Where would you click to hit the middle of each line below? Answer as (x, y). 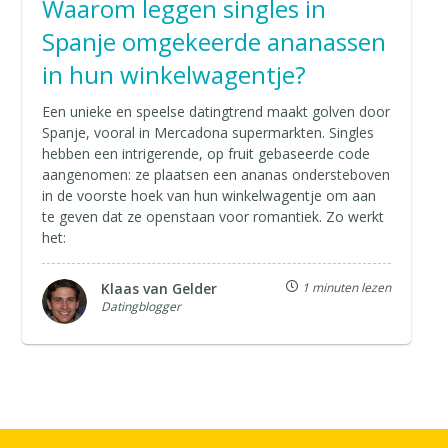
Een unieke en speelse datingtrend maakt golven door (216, 111)
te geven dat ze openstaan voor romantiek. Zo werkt (213, 216)
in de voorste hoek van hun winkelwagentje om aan (209, 195)
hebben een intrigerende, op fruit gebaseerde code (206, 153)
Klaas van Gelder (159, 288)
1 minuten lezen (344, 287)
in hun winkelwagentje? (174, 74)
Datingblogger (141, 306)
